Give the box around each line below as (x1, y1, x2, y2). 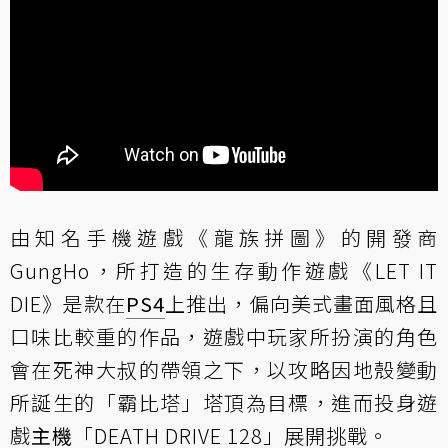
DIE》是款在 (10, 288, 126, 318)
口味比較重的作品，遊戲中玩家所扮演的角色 (10, 321, 438, 351)
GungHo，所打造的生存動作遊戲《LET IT (10, 255, 438, 285)
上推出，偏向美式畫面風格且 (165, 288, 438, 318)
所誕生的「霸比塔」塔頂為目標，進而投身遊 (10, 387, 438, 417)
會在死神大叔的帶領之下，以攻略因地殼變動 (10, 354, 438, 384)
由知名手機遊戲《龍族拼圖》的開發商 (10, 222, 438, 252)
